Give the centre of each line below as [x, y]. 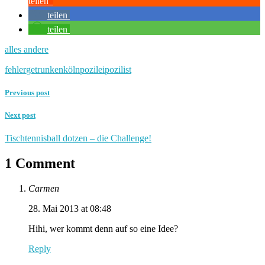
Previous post [27, 92]
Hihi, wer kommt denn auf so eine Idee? [103, 229]
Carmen [44, 189]
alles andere [27, 49]
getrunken [45, 69]
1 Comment [40, 164]
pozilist [118, 69]
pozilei [92, 69]
